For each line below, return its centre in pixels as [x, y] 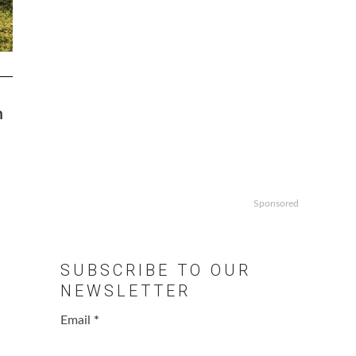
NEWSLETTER [126, 291]
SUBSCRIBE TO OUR [156, 271]
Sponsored [276, 204]
